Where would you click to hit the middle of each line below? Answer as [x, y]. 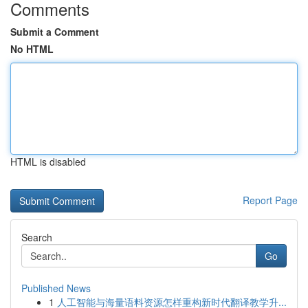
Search [37, 237]
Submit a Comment [55, 32]
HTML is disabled [48, 162]
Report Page [270, 200]
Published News [56, 288]
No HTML [32, 49]
